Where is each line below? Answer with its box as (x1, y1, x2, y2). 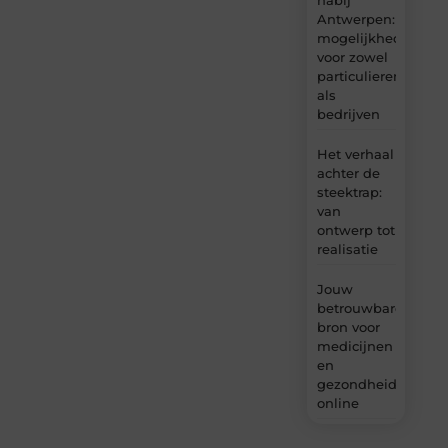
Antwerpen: (316, 10, 395, 27)
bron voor (316, 318, 380, 335)
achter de (316, 164, 380, 181)
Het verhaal (316, 145, 394, 162)
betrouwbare (316, 299, 403, 316)
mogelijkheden (316, 29, 419, 46)
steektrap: (316, 183, 382, 200)
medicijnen (316, 337, 393, 354)
